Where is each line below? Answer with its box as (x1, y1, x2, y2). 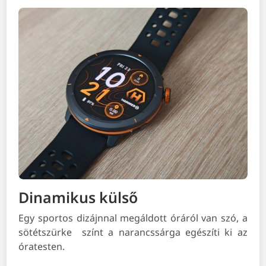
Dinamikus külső (18, 187, 138, 208)
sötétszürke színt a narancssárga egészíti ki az (18, 226, 248, 239)
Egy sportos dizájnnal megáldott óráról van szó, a (18, 211, 248, 225)
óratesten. (18, 240, 65, 254)
